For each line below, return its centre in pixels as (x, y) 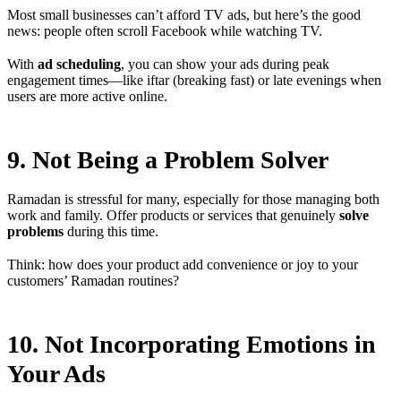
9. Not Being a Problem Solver (168, 159)
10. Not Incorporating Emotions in (192, 344)
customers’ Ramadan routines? (93, 280)
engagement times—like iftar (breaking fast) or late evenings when (194, 80)
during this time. (111, 231)
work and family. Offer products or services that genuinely (173, 215)
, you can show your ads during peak (225, 64)
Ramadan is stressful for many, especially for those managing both (193, 199)
